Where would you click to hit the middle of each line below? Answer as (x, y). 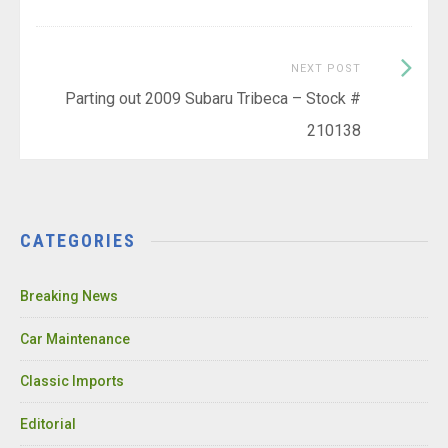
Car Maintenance (75, 338)
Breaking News (69, 296)
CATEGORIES (78, 241)
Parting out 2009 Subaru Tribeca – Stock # (212, 98)
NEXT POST (325, 68)
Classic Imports (72, 381)
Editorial (48, 423)
